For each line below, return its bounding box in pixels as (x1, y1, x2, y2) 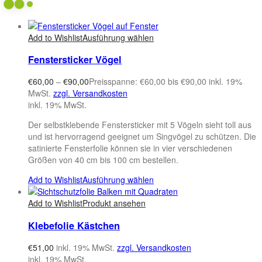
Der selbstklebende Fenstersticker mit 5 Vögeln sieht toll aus (28, 119, 251, 131)
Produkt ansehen (82, 197, 146, 209)
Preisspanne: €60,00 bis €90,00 (89, 75, 206, 88)
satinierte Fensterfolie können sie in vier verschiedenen (28, 142, 232, 154)
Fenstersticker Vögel (28, 52, 122, 66)
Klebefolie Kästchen (28, 218, 120, 232)
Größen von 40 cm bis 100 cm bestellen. (28, 154, 178, 166)
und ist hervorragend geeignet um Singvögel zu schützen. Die (28, 130, 256, 143)
